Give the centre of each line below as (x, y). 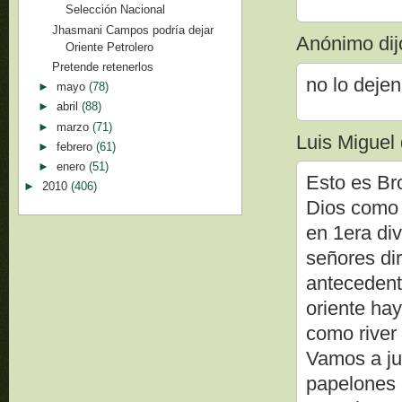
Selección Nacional (116, 10)
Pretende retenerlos (103, 66)
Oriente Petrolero (110, 47)
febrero (76, 146)
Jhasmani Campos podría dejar (133, 30)
